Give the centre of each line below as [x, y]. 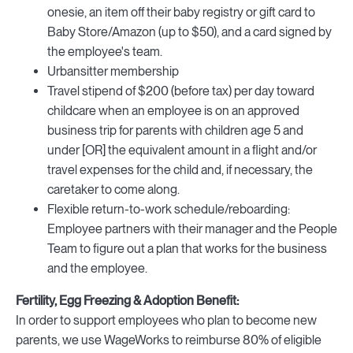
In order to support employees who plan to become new [166, 320]
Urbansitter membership [113, 71]
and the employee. [97, 268]
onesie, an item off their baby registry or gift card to [181, 12]
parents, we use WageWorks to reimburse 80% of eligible [169, 340]
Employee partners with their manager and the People [192, 229]
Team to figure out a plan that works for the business [187, 248]
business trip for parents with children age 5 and [175, 130]
